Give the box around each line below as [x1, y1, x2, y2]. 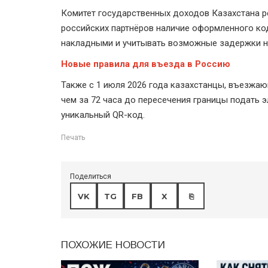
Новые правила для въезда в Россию [61, 59, 230, 70]
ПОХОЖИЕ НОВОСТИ [61, 239, 165, 251]
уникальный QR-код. [61, 109, 145, 121]
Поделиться [70, 172, 111, 181]
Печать [61, 133, 85, 142]
